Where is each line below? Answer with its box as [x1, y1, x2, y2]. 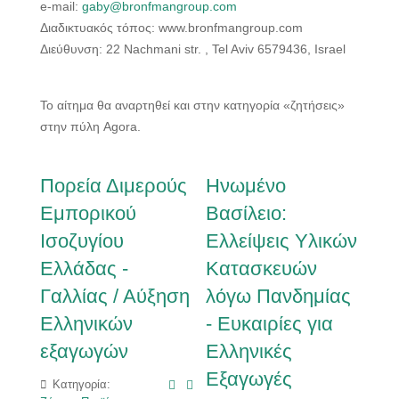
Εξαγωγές [206, 367, 293, 390]
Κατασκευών [206, 256, 318, 280]
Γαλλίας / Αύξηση [40, 284, 190, 307]
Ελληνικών [40, 312, 133, 335]
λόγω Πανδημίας [206, 284, 352, 307]
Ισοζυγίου [40, 229, 124, 252]
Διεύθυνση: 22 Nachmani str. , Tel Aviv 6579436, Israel [40, 41, 346, 56]
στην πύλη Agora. [40, 118, 141, 134]
